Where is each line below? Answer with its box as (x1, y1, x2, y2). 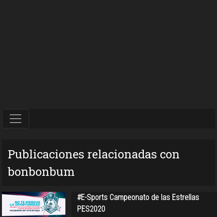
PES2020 (77, 204, 105, 214)
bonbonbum (8, 163, 75, 179)
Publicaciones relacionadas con (8, 146, 180, 162)
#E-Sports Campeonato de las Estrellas (77, 192, 199, 202)
